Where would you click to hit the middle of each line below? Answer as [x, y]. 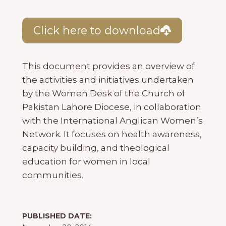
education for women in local [86, 162]
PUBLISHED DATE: [57, 216]
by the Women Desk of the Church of [104, 94]
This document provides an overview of [108, 66]
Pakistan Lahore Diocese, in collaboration [112, 107]
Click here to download [97, 31]
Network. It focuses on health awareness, [112, 134]
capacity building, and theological [96, 148]
